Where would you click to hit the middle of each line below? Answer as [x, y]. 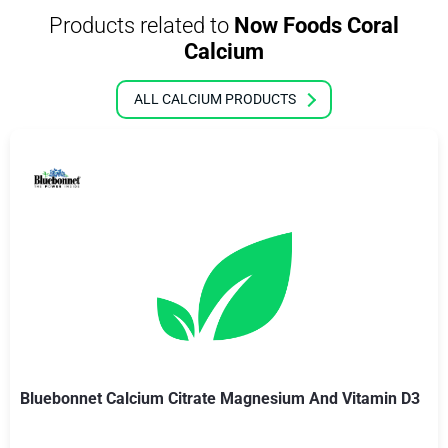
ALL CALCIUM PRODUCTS [215, 99]
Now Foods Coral [314, 25]
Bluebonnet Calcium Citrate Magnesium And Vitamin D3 [220, 398]
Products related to [139, 25]
